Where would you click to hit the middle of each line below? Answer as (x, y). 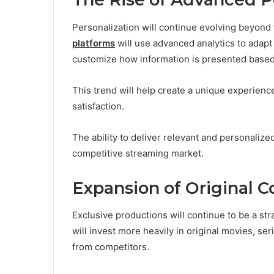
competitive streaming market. (138, 153)
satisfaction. (98, 106)
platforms (94, 43)
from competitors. (111, 247)
